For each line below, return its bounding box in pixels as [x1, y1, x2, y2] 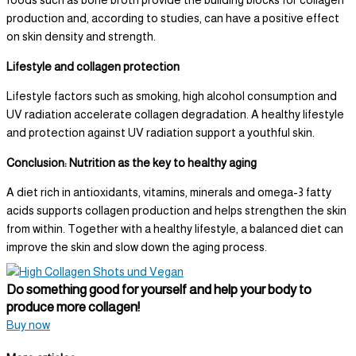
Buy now [6, 318, 50, 331]
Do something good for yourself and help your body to [6, 281, 311, 297]
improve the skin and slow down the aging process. [6, 241, 267, 254]
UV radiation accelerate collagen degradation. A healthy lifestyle [6, 108, 344, 122]
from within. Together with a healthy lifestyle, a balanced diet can [6, 222, 343, 236]
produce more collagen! [6, 299, 140, 315]
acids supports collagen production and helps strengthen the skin [6, 204, 346, 218]
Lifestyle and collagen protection [6, 60, 180, 73]
